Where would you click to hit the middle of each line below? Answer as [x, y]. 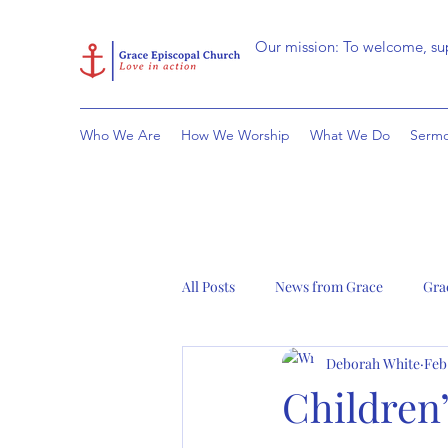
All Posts [208, 286]
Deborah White [373, 363]
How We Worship [235, 135]
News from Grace [329, 286]
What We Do [350, 135]
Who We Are [120, 135]
